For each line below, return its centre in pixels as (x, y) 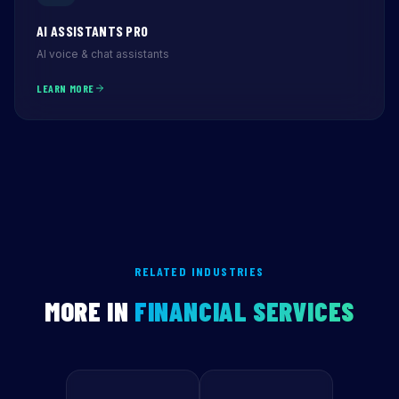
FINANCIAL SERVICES (244, 311)
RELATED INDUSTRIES (199, 271)
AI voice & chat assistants (103, 54)
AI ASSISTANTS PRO (93, 31)
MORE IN (90, 311)
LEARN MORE (65, 88)
